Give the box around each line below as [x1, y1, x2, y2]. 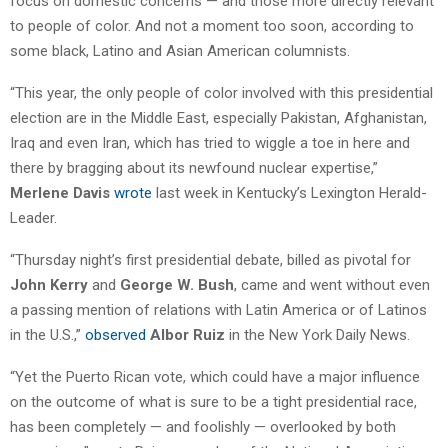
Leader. [10, 208, 57, 227]
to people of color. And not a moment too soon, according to [10, 16, 414, 35]
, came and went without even [234, 275, 430, 294]
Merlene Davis [10, 183, 110, 202]
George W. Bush [120, 275, 234, 294]
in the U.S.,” [10, 325, 85, 344]
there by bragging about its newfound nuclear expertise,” [10, 158, 378, 177]
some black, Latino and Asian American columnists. [10, 41, 350, 60]
